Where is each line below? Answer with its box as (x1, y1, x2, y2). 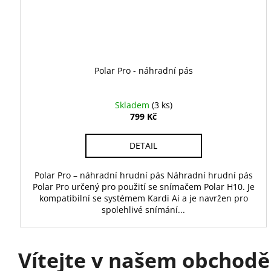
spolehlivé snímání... (102, 203, 186, 215)
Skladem (114, 99, 152, 111)
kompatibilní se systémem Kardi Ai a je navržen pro (39, 192, 248, 204)
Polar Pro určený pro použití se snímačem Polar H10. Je (32, 180, 255, 192)
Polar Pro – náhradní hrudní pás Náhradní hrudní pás (34, 169, 253, 181)
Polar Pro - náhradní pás (94, 64, 193, 76)
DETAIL (129, 139, 158, 151)
